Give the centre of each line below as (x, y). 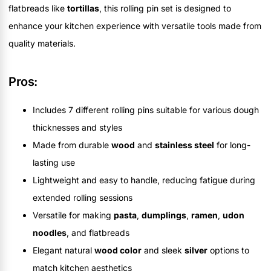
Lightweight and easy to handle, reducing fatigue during (144, 180)
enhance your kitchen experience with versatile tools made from (135, 25)
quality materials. (42, 43)
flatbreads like (38, 8)
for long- (232, 145)
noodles (50, 232)
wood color (118, 250)
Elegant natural (64, 250)
